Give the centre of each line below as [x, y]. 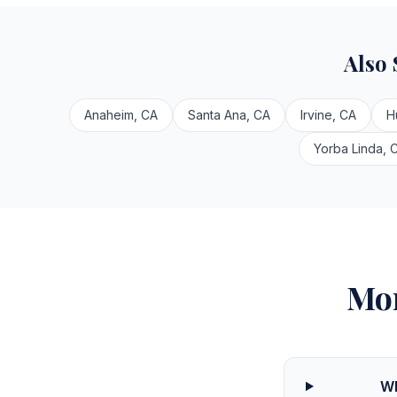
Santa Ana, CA [229, 115]
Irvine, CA [328, 115]
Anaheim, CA [121, 115]
